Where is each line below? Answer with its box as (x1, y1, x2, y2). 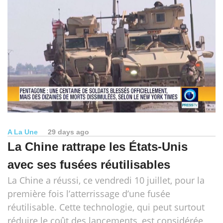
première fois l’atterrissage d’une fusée (7, 187, 170, 200)
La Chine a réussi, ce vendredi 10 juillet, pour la (7, 174, 205, 186)
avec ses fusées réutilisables (7, 157, 170, 171)
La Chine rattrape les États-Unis (7, 139, 188, 153)
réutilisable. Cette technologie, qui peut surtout (7, 201, 205, 213)
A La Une (7, 127, 38, 136)
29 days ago (48, 127, 89, 136)
